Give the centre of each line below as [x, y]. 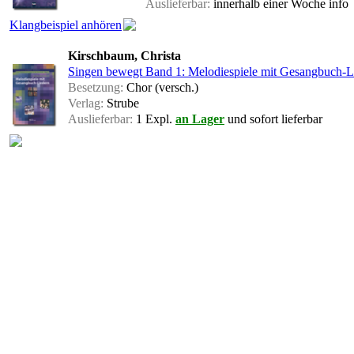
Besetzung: [96, 88]
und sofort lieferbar [273, 119]
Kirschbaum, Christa [124, 56]
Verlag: [86, 104]
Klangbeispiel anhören [66, 25]
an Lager [200, 119]
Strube [121, 104]
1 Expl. [154, 119]
